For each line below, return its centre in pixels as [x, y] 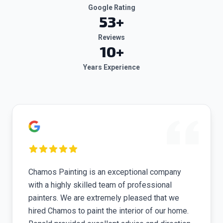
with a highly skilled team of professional [100, 185]
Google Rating [111, 7]
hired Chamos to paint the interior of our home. [109, 211]
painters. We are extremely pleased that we [104, 198]
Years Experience [111, 67]
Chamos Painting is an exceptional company [105, 172]
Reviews [111, 37]
